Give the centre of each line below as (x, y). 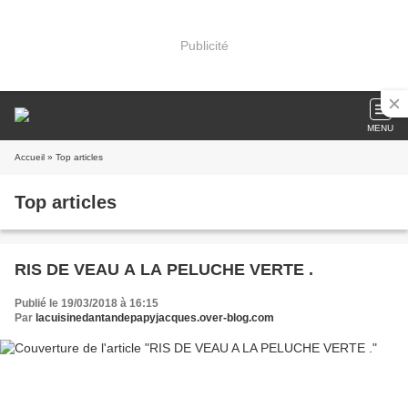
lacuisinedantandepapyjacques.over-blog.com (155, 318)
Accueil (30, 157)
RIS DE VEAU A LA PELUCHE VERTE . (164, 270)
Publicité (204, 45)
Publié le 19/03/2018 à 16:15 (87, 303)
